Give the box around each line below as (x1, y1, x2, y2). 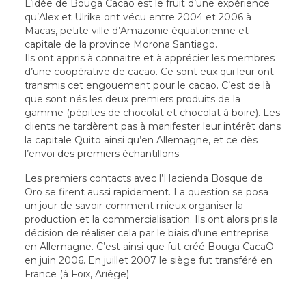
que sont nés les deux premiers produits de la (24, 92, 240, 105)
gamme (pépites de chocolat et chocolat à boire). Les (24, 106, 280, 119)
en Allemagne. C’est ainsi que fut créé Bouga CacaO (24, 240, 274, 253)
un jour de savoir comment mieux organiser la (24, 199, 243, 212)
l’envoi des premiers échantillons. (24, 147, 181, 160)
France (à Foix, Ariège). (24, 267, 131, 280)
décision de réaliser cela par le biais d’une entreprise (24, 226, 269, 239)
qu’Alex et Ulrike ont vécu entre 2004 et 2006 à (24, 10, 251, 23)
